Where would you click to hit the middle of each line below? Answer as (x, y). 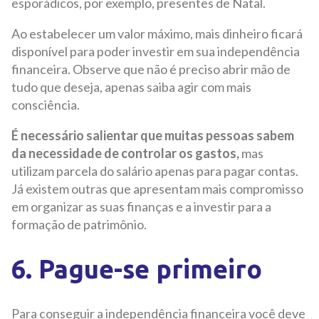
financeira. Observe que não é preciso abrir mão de (151, 69)
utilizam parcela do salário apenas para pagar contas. (155, 171)
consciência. (46, 104)
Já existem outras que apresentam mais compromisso (157, 188)
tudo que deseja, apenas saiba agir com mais (131, 87)
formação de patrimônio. (79, 224)
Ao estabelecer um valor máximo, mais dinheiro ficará (157, 33)
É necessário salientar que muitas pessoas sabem (153, 135)
